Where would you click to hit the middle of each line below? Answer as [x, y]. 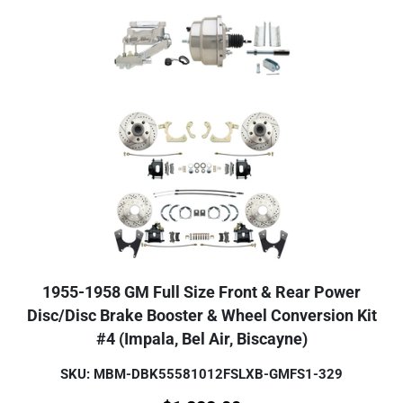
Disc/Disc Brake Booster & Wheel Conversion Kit [201, 316]
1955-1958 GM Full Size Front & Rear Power [201, 292]
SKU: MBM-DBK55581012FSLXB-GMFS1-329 [201, 374]
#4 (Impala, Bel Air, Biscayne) [201, 339]
